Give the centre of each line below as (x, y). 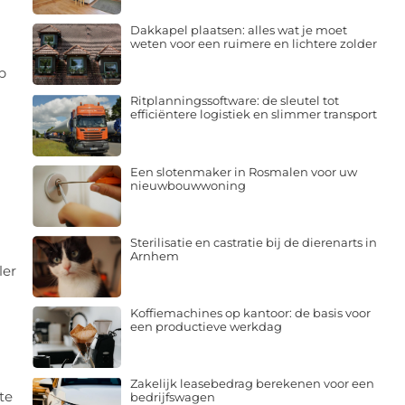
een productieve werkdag (206, 327)
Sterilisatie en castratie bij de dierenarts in (253, 242)
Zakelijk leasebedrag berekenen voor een (252, 384)
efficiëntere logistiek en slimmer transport (253, 114)
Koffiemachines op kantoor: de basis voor (250, 313)
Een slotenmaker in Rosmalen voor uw (243, 171)
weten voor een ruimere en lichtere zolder (253, 44)
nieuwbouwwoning (188, 185)
